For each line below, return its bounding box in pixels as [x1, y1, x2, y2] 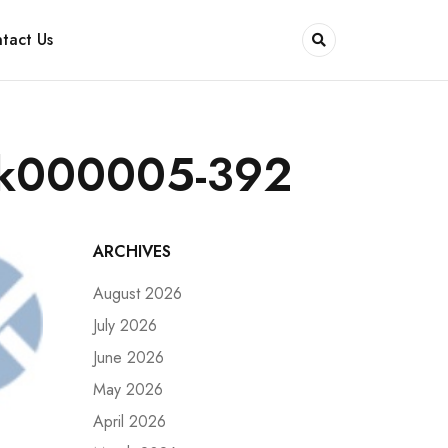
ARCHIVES [93, 240, 171, 263]
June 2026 [93, 346, 164, 369]
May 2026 [93, 378, 163, 401]
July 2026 [93, 314, 157, 337]
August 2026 [93, 282, 182, 305]
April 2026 [93, 410, 166, 433]
